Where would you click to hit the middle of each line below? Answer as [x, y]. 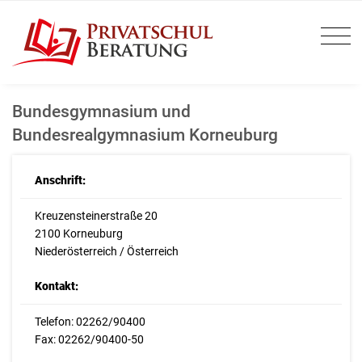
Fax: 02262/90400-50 [89, 340]
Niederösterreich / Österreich [106, 252]
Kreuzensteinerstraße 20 [96, 216]
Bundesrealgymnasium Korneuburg [145, 135]
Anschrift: [60, 181]
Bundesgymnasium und [101, 111]
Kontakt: [56, 286]
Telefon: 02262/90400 [90, 322]
